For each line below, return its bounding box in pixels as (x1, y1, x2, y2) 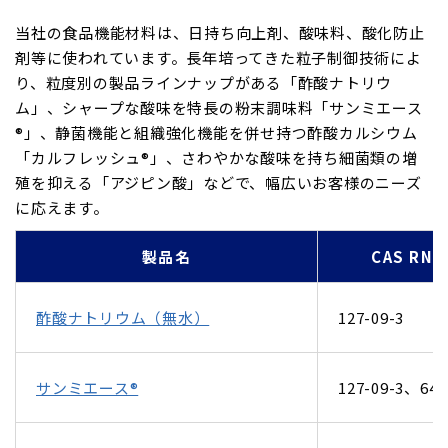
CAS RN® (371, 246, 444, 268)
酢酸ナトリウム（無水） (36, 307, 210, 329)
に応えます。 (15, 197, 109, 219)
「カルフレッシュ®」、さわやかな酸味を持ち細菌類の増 (15, 147, 418, 169)
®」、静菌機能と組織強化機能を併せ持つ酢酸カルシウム (15, 122, 418, 144)
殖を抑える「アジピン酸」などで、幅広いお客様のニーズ (15, 172, 422, 194)
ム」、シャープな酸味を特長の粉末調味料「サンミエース (15, 97, 423, 119)
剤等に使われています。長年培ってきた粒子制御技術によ (15, 47, 422, 69)
